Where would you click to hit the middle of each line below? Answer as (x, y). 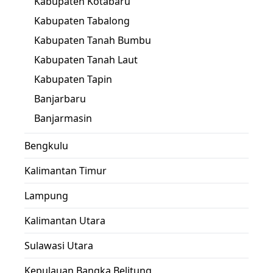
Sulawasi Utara (59, 246)
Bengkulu (46, 146)
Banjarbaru (60, 99)
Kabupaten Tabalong (82, 21)
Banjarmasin (63, 118)
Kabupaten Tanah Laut (86, 60)
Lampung (46, 196)
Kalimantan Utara (65, 221)
